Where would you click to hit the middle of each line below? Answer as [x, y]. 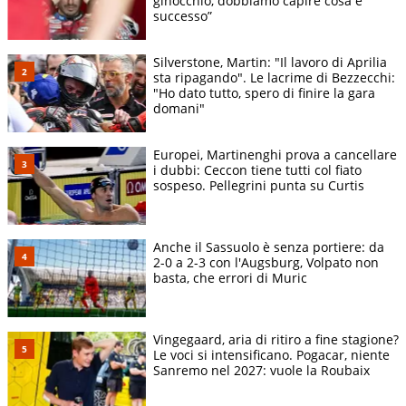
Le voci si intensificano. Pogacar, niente [271, 355]
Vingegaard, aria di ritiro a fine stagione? [276, 340]
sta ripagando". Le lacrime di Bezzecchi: [274, 78]
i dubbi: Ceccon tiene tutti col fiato [257, 170]
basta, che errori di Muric [230, 278]
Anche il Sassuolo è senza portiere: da [269, 247]
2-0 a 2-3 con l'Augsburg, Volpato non [266, 263]
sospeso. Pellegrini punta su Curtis [259, 186]
